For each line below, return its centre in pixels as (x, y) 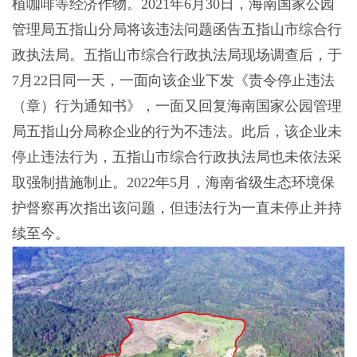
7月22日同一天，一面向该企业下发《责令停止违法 (173, 81)
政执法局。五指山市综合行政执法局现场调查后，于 (177, 55)
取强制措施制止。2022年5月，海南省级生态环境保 (173, 183)
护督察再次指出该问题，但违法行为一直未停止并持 (177, 208)
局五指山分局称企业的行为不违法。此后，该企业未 (177, 132)
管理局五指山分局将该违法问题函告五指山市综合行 (177, 30)
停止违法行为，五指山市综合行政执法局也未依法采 (177, 157)
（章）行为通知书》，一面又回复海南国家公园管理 (177, 106)
